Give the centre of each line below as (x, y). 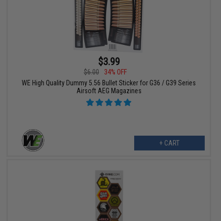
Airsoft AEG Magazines (109, 91)
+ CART (169, 143)
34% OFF (115, 72)
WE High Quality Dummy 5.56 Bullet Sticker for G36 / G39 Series (109, 83)
